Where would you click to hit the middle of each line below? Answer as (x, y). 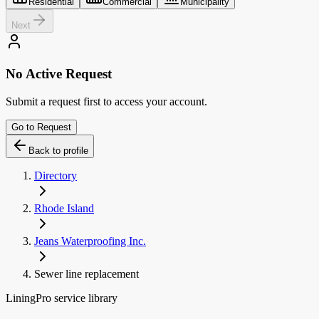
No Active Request (59, 74)
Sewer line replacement (87, 273)
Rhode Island (64, 208)
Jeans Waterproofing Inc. (90, 241)
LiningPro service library (62, 298)
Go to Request (41, 127)
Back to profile (58, 150)
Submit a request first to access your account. (106, 101)
